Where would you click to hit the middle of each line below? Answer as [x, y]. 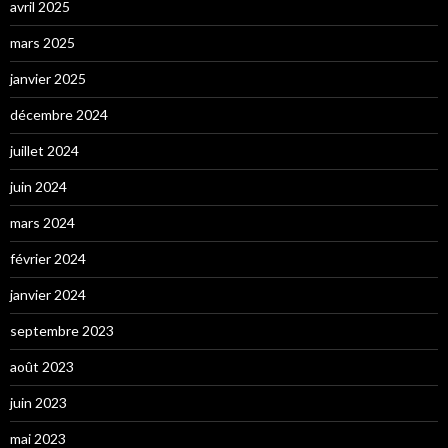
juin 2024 [38, 187]
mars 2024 [42, 223]
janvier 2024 [48, 295]
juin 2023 [38, 403]
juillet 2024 [44, 151]
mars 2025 [42, 43]
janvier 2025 [48, 79]
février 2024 [48, 259]
